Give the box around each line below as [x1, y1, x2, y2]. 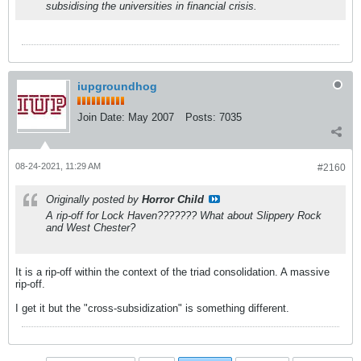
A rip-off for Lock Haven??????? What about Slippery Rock [46, 210, 322, 222]
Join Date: [77, 111, 125, 123]
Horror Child [142, 193, 204, 205]
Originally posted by [46, 193, 142, 205]
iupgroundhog [77, 80, 157, 93]
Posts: [185, 111, 216, 123]
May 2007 [128, 111, 174, 123]
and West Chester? [46, 222, 135, 234]
